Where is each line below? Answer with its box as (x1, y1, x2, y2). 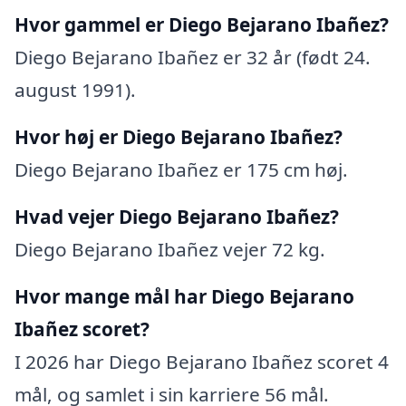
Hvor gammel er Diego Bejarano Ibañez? (14, 11, 389, 37)
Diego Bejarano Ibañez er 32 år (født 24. (14, 43, 371, 70)
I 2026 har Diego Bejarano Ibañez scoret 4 (14, 348, 389, 374)
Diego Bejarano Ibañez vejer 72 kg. (14, 236, 325, 262)
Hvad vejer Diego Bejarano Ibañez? (14, 203, 339, 229)
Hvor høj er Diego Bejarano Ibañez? (14, 123, 343, 150)
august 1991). (14, 76, 136, 102)
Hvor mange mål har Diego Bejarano (14, 283, 354, 309)
